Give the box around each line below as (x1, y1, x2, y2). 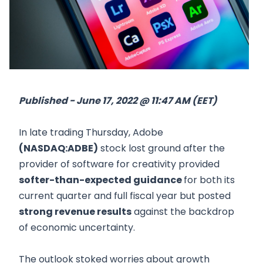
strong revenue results (19, 205, 131, 218)
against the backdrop (131, 205, 234, 218)
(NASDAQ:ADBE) (19, 141, 98, 155)
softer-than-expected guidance (19, 173, 184, 187)
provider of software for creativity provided (19, 157, 220, 171)
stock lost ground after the (98, 141, 225, 155)
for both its (184, 173, 235, 187)
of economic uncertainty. (19, 221, 135, 234)
